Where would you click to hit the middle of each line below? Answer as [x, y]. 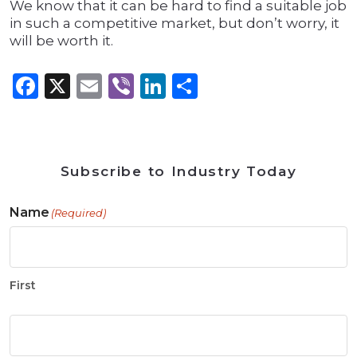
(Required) [78, 213]
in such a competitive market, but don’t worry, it [175, 24]
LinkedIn [221, 86]
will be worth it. [61, 41]
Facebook [100, 86]
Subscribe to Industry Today [178, 172]
